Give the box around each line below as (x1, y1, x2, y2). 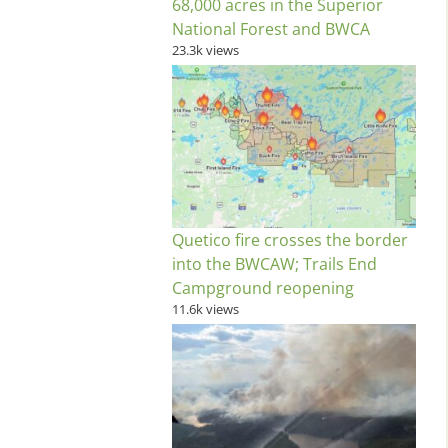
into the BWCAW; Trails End (172, 252, 377, 275)
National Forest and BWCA (172, 18, 370, 41)
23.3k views (172, 41, 239, 60)
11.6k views (172, 299, 239, 318)
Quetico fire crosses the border (172, 228, 408, 251)
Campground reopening (172, 276, 354, 299)
